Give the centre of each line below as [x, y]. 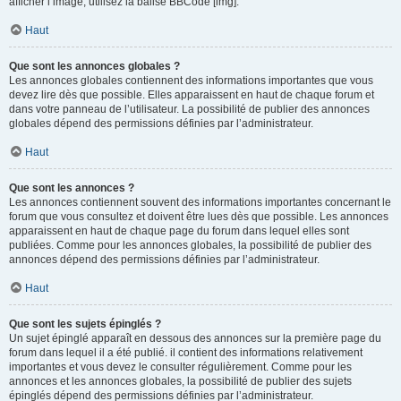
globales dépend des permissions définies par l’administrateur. [161, 124]
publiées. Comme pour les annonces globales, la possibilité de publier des [190, 245]
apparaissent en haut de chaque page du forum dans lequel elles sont [179, 231]
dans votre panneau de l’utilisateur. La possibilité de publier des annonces [189, 109]
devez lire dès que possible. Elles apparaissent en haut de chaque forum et [192, 95]
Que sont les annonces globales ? [94, 66]
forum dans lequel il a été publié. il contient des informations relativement [186, 353]
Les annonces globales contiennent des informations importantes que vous [191, 81]
